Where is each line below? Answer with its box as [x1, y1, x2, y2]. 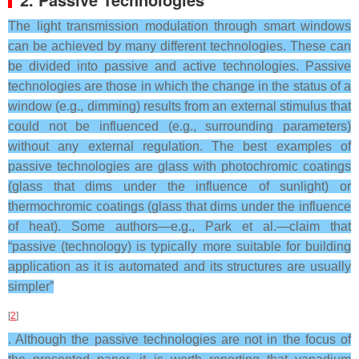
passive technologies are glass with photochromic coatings [8, 159, 351, 173]
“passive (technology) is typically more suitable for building [8, 240, 351, 253]
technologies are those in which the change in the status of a [8, 79, 351, 93]
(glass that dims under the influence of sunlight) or [8, 179, 351, 193]
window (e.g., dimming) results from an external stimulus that [8, 99, 351, 113]
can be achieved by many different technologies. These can [8, 39, 351, 53]
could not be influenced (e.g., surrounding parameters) [8, 119, 351, 133]
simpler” [8, 280, 54, 293]
